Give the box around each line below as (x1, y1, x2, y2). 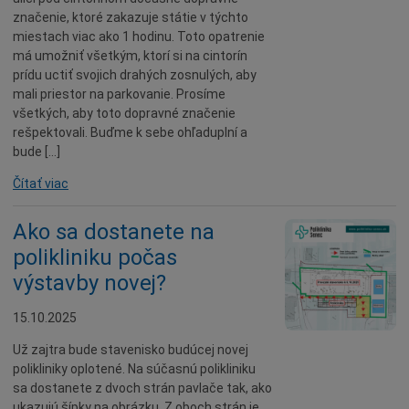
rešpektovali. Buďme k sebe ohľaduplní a (13, 125, 247, 140)
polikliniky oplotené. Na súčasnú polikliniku (13, 362, 256, 376)
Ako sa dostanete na (13, 219, 215, 245)
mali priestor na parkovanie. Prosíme (13, 87, 225, 101)
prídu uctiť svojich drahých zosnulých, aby (13, 68, 257, 82)
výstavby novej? (13, 270, 166, 296)
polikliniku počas (13, 245, 177, 270)
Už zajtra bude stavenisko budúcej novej (13, 342, 248, 357)
